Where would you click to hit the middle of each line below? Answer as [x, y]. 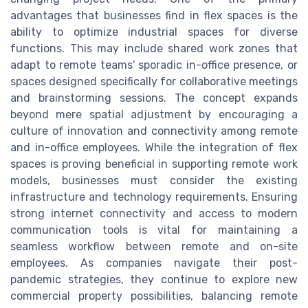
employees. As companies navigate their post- [154, 263]
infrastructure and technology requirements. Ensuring [154, 197]
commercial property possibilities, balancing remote [154, 296]
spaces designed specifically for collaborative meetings [154, 81]
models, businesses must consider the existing [154, 180]
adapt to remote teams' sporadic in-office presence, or [154, 65]
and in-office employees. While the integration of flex [154, 147]
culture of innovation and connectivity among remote [154, 131]
